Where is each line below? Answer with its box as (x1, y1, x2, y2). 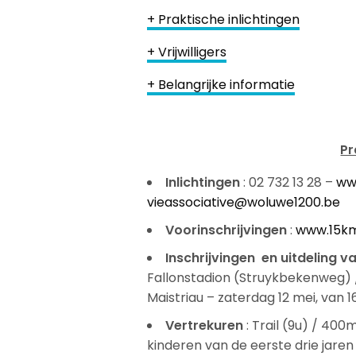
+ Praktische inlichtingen (147, 10, 300, 29)
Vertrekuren (165, 315, 243, 335)
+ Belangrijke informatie (147, 75, 296, 94)
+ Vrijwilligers (147, 42, 227, 61)
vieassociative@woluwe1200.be (147, 192, 340, 211)
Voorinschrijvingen (165, 220, 287, 239)
